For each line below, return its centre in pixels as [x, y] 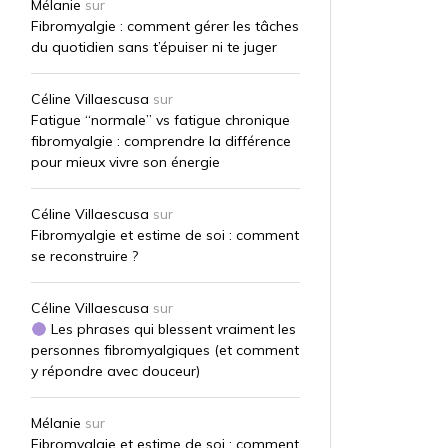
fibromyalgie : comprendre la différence [160, 141]
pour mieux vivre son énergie [125, 162]
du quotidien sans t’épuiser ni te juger [153, 47]
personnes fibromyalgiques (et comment [164, 350]
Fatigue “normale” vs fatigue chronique [160, 120]
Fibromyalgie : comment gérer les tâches [164, 26]
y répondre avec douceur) [115, 371]
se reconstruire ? [84, 256]
